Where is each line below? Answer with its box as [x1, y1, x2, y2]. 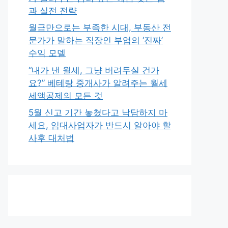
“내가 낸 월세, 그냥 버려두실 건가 [28, 65, 159, 75]
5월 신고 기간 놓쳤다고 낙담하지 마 [28, 107, 167, 118]
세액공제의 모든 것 [28, 90, 103, 101]
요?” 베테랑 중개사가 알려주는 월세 [28, 77, 167, 88]
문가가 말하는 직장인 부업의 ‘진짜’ [28, 35, 163, 45]
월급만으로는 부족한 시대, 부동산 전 [28, 22, 171, 33]
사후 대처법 [28, 133, 74, 143]
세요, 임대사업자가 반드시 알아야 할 [28, 120, 171, 130]
